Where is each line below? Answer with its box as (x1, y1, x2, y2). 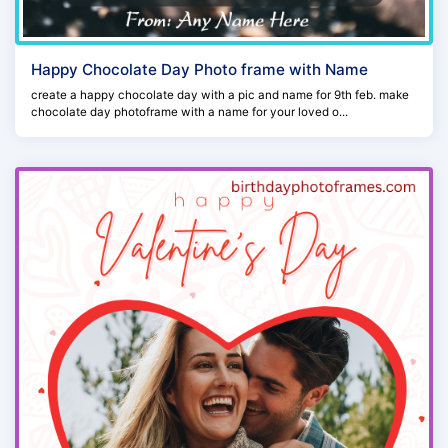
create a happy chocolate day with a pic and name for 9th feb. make (31, 87, 409, 102)
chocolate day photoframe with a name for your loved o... (31, 104, 348, 119)
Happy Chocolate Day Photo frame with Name (31, 59, 368, 79)
